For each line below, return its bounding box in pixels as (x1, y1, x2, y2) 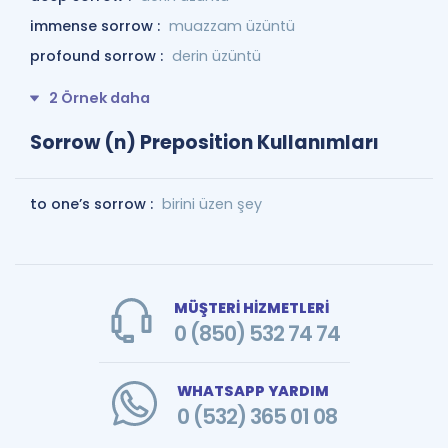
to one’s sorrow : (30, 193, 157, 214)
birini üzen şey (162, 193, 262, 214)
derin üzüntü (172, 46, 261, 66)
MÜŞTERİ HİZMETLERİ (173, 297, 329, 318)
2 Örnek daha (49, 88, 150, 108)
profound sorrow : (30, 46, 167, 66)
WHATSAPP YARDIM (176, 380, 329, 401)
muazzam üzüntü (169, 16, 295, 36)
